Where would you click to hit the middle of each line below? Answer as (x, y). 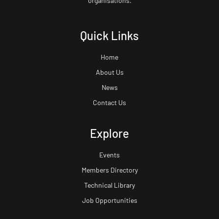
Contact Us (109, 103)
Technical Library (109, 185)
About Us (109, 72)
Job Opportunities (109, 200)
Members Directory (109, 170)
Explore (109, 133)
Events (109, 155)
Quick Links (109, 36)
